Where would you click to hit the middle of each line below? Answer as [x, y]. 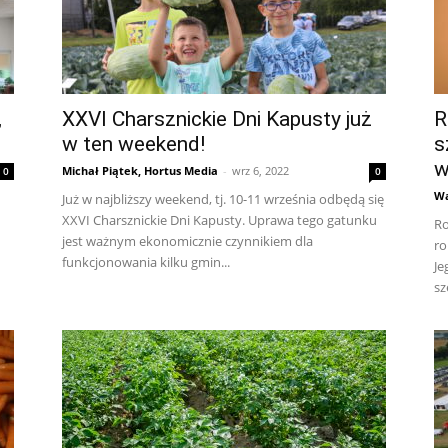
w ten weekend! [133, 144]
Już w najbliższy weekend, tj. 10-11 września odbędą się [223, 199]
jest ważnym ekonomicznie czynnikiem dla [187, 241]
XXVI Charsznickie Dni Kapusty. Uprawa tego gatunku [219, 220]
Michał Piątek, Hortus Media [140, 170]
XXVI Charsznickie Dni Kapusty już [217, 119]
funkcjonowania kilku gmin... [146, 262]
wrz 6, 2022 [260, 170]
